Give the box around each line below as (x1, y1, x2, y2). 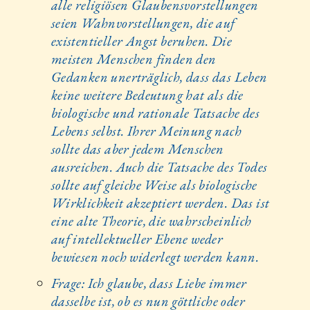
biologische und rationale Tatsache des (51, 104, 259, 122)
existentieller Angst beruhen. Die (51, 32, 232, 51)
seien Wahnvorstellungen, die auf (51, 14, 235, 33)
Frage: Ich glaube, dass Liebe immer (51, 274, 247, 293)
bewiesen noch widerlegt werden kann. (51, 248, 259, 266)
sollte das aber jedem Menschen (51, 140, 224, 158)
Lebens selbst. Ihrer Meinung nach (51, 122, 241, 140)
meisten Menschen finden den (51, 50, 217, 69)
